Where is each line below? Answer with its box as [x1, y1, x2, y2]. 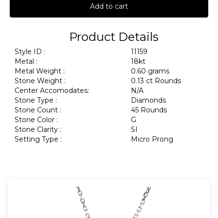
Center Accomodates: [15, 86, 89, 95]
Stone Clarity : [15, 125, 61, 134]
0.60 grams [131, 66, 171, 75]
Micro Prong [131, 134, 175, 144]
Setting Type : [15, 134, 62, 144]
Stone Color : [15, 115, 58, 124]
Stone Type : [15, 95, 57, 105]
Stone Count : [15, 105, 61, 114]
